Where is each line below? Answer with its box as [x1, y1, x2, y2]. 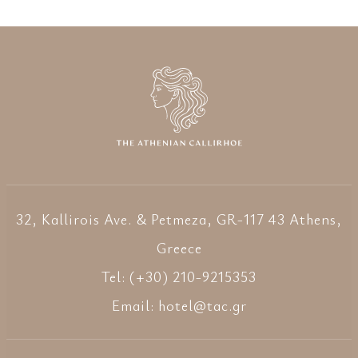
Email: [111, 295, 158, 315]
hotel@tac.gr [157, 295, 247, 315]
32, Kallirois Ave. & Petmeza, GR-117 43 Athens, [16, 209, 342, 229]
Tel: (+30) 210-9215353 [101, 266, 257, 286]
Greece [156, 237, 202, 257]
